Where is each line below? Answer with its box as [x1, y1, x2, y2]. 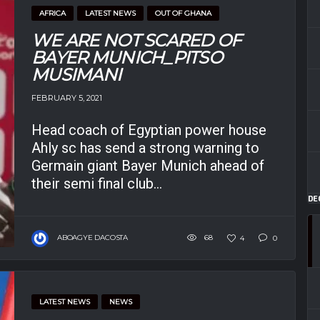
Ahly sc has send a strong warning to [31, 139, 259, 157]
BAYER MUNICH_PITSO [31, 47, 223, 69]
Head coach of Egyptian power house [31, 121, 266, 139]
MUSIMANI [31, 64, 121, 86]
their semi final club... [31, 175, 162, 193]
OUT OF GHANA [155, 9, 211, 19]
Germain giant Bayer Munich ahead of [31, 157, 264, 175]
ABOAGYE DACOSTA [57, 232, 128, 242]
